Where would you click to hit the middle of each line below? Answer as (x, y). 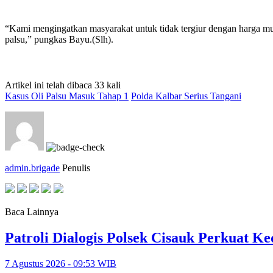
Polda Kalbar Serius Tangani (186, 96)
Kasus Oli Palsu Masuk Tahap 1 (67, 96)
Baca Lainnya (32, 211)
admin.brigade (32, 168)
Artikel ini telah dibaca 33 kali (63, 85)
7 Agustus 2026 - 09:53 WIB (61, 263)
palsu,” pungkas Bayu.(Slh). (59, 39)
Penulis (76, 168)
